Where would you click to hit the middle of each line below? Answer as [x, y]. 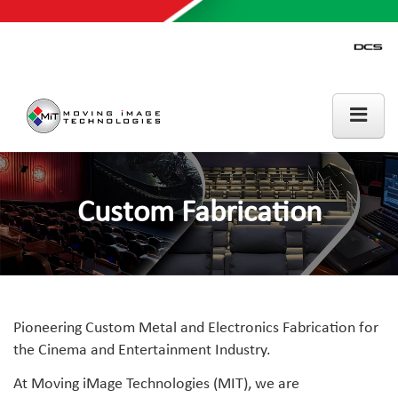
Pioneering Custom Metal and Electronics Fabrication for [196, 329]
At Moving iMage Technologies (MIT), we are [156, 384]
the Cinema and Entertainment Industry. [142, 351]
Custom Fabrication [199, 213]
